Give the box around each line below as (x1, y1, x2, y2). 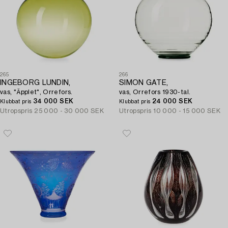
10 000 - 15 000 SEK (153, 108, 221, 114)
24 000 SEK (152, 98, 193, 104)
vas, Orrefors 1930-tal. (119, 89, 191, 95)
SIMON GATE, (119, 79, 168, 87)
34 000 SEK (33, 98, 74, 104)
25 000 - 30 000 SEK (34, 108, 104, 114)
